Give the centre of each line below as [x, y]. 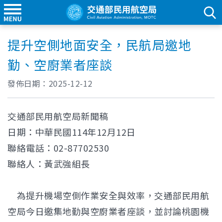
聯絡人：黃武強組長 [49, 164]
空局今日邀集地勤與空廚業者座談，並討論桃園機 [108, 211]
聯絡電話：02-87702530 [58, 148]
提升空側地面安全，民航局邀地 [99, 44]
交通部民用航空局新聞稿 [58, 116]
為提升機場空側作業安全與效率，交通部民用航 [108, 195]
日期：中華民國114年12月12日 [72, 132]
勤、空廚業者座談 [60, 64]
